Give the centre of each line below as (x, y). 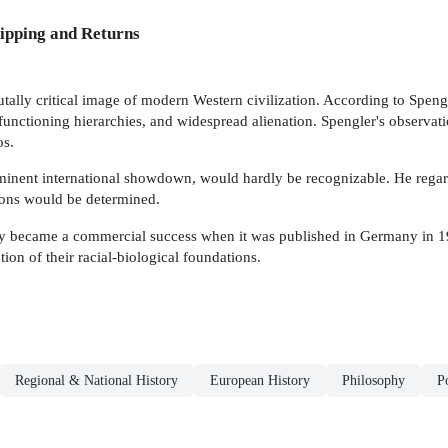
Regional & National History (96, 381)
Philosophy (373, 381)
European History (260, 381)
